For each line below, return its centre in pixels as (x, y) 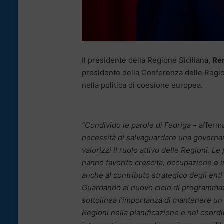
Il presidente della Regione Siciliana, (147, 60)
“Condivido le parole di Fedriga (136, 125)
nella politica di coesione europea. (142, 85)
